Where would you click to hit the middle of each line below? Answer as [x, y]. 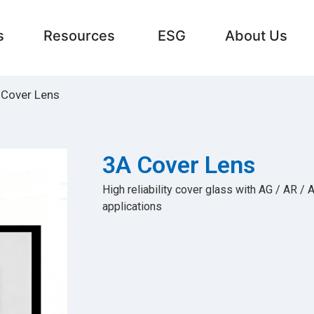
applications [132, 206]
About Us [256, 35]
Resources [79, 35]
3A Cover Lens [178, 165]
